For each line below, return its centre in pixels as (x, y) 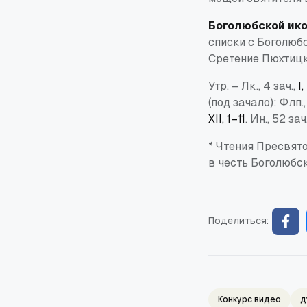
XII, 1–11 (227, 119)
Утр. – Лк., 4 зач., (253, 86)
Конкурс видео (249, 299)
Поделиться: (238, 221)
